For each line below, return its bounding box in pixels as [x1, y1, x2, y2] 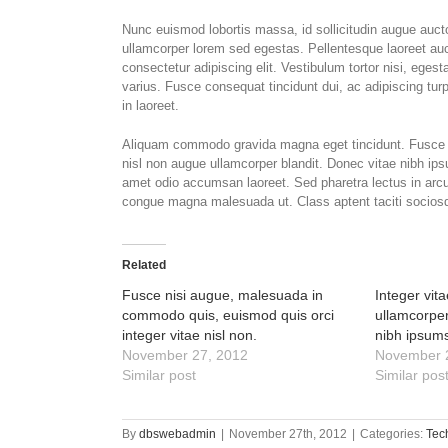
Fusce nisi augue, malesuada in [122, 287, 323, 303]
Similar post [122, 367, 196, 383]
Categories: [360, 427, 426, 441]
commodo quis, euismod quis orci [122, 307, 334, 323]
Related [122, 258, 166, 272]
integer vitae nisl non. [122, 327, 257, 343]
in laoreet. [122, 98, 179, 113]
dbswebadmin [139, 427, 216, 441]
